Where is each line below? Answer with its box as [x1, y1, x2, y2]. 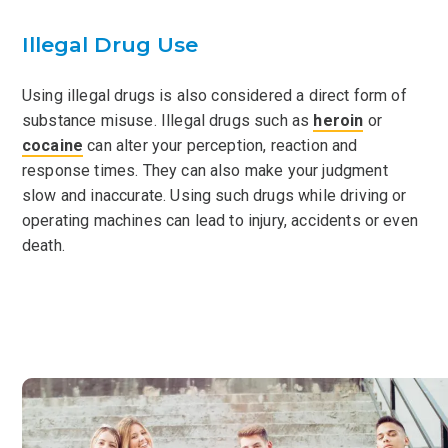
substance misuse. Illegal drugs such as [22, 110, 314, 130]
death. [22, 235, 65, 255]
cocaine [22, 135, 84, 155]
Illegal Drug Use [22, 31, 198, 57]
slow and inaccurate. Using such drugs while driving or [22, 185, 407, 205]
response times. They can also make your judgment [22, 160, 388, 180]
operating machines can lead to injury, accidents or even [22, 210, 418, 230]
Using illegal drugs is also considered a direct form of [22, 85, 407, 105]
